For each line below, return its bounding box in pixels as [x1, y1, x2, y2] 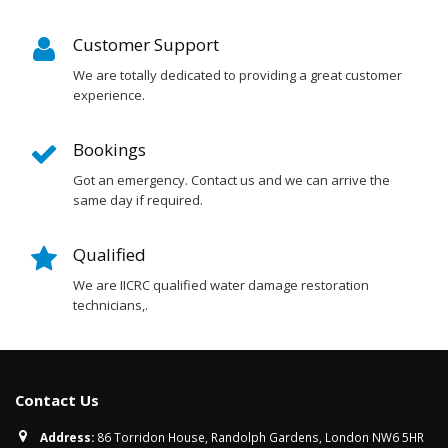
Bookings [73, 137, 146, 161]
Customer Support [73, 32, 219, 56]
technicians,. [73, 295, 148, 314]
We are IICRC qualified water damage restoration [73, 275, 369, 294]
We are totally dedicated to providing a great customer [73, 65, 402, 84]
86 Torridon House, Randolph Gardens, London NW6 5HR [97, 428, 424, 445]
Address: [40, 428, 94, 445]
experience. [73, 85, 145, 104]
